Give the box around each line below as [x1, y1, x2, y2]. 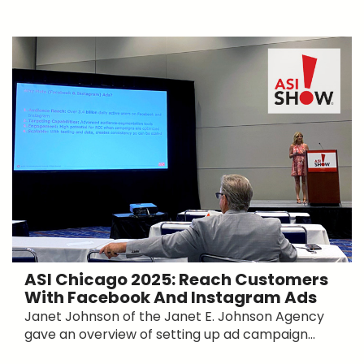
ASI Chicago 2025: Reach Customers [24, 267, 328, 291]
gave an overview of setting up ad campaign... [24, 324, 315, 344]
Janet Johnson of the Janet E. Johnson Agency [24, 306, 324, 326]
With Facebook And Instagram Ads [24, 285, 317, 309]
